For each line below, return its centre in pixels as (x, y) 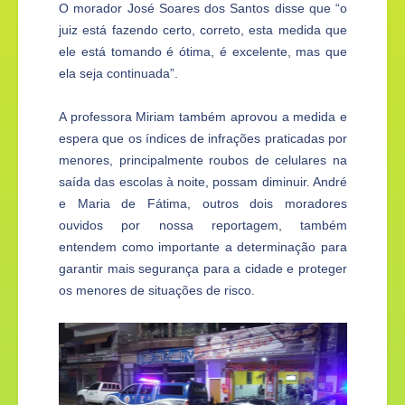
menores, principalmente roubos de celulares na (203, 160)
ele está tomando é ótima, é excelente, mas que (203, 52)
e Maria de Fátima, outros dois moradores (203, 204)
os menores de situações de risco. (157, 291)
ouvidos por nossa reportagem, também (203, 226)
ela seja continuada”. (118, 74)
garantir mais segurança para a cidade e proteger (203, 269)
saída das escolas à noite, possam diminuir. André (203, 182)
